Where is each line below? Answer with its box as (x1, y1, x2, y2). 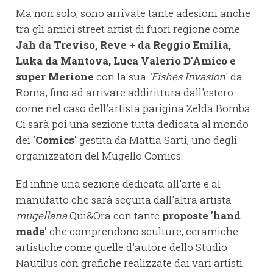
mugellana (16, 208, 67, 223)
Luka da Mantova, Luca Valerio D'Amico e (16, 54, 236, 68)
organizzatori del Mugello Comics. (16, 149, 183, 163)
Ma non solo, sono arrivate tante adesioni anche (16, 6, 250, 21)
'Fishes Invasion (149, 69, 225, 84)
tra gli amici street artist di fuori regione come (16, 22, 240, 37)
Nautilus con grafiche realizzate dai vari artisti (16, 256, 243, 271)
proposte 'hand (162, 208, 241, 223)
